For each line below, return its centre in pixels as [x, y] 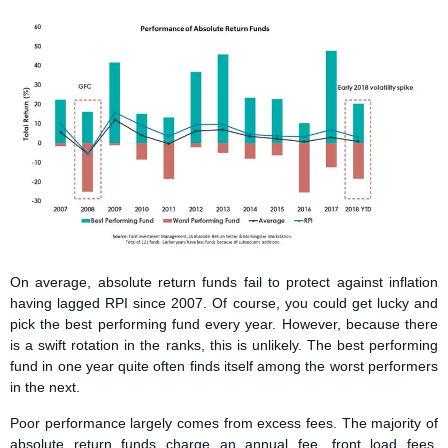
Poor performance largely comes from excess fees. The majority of [224, 422]
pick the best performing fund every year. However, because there [224, 324]
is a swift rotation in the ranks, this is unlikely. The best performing [224, 345]
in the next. [45, 387]
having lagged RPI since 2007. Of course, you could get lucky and [224, 303]
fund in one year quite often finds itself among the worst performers [224, 366]
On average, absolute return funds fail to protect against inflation [224, 282]
